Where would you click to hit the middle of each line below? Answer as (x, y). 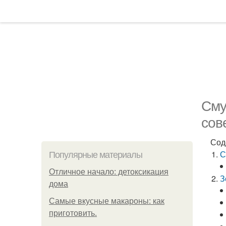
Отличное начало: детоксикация (109, 172)
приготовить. (73, 213)
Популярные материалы (96, 155)
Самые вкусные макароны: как (107, 201)
